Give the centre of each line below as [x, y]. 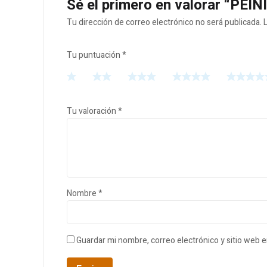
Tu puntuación [94, 55]
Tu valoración [92, 111]
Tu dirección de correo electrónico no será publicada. [164, 23]
